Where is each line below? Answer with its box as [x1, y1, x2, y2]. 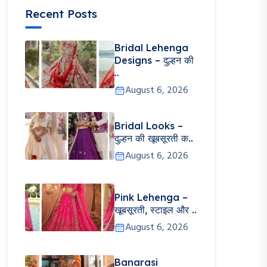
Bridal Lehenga [114, 42, 188, 54]
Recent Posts [25, 7, 97, 21]
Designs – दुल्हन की [114, 54, 194, 66]
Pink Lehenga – [114, 191, 188, 203]
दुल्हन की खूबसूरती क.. [114, 132, 193, 144]
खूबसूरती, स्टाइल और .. [114, 203, 197, 216]
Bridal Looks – [114, 119, 183, 132]
